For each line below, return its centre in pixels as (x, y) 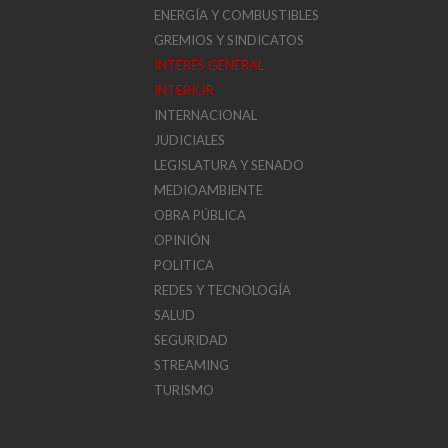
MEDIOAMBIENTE (209, 190)
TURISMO (184, 390)
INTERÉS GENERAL (209, 65)
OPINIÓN (182, 240)
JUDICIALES (190, 140)
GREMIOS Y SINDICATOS (229, 40)
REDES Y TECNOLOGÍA (223, 290)
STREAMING (192, 365)
